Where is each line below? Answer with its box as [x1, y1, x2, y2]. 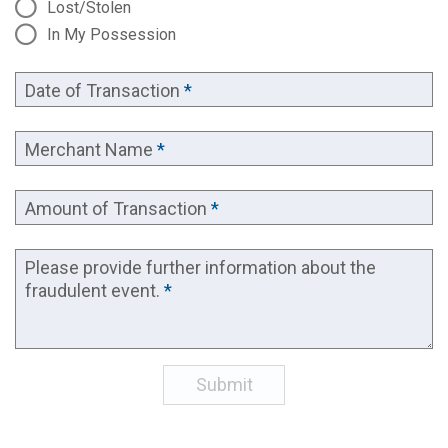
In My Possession [47, 25, 176, 44]
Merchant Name [25, 139, 153, 160]
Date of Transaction [25, 80, 180, 101]
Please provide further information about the [25, 257, 376, 278]
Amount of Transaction [25, 198, 207, 219]
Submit [195, 374, 253, 395]
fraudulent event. [25, 280, 160, 301]
